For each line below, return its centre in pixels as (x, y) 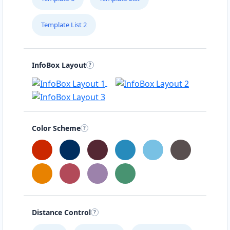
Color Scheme (56, 128)
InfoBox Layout (59, 65)
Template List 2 (64, 24)
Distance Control (61, 213)
